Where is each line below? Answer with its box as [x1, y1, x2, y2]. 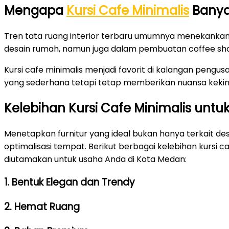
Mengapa [4, 2, 66, 19]
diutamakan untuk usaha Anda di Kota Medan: [4, 153, 187, 165]
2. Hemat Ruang [4, 200, 80, 214]
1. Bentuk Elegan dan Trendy [4, 175, 135, 190]
